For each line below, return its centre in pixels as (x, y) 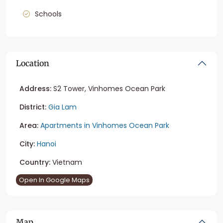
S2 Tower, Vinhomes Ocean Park (108, 89)
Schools (48, 14)
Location (33, 63)
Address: (35, 89)
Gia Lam (62, 107)
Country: (35, 163)
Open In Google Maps (54, 180)
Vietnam (66, 163)
